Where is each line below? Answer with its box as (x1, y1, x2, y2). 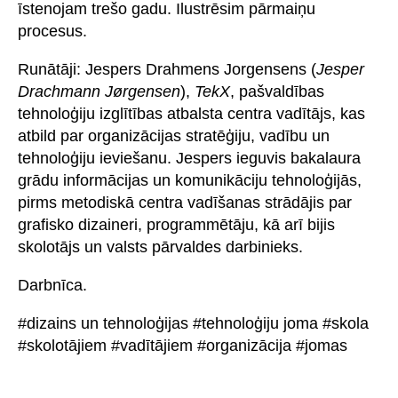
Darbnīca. (18, 275, 87, 294)
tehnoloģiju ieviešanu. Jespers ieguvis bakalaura (18, 148, 361, 167)
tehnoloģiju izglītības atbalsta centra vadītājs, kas (18, 104, 365, 123)
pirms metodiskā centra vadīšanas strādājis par (18, 193, 352, 211)
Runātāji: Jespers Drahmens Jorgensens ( (18, 60, 316, 78)
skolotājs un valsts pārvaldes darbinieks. (18, 237, 303, 256)
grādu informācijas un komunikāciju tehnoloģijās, (18, 171, 362, 189)
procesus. (18, 21, 87, 40)
